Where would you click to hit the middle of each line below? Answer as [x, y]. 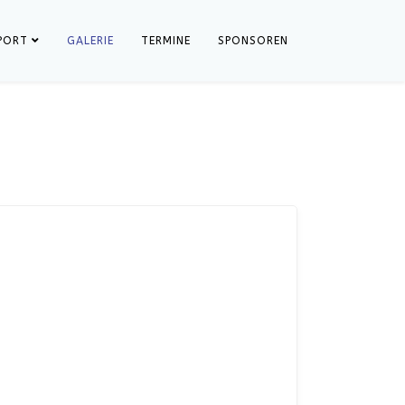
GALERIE [90, 41]
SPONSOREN [253, 41]
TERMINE [166, 41]
